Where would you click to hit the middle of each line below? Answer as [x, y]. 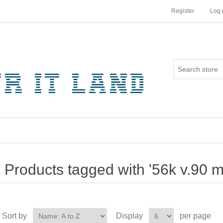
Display [129, 216]
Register [183, 11]
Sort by [14, 216]
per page [195, 216]
